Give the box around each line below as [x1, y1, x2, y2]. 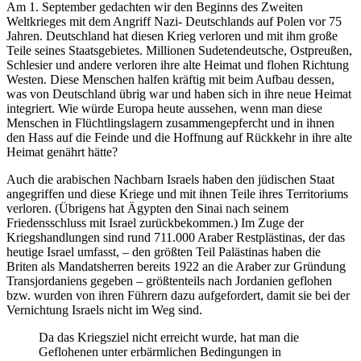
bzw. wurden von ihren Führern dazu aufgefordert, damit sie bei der [6, 288, 350, 303]
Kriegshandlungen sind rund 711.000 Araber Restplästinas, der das [6, 230, 345, 245]
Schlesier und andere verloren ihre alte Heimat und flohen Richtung [6, 58, 349, 73]
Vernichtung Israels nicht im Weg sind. [6, 303, 202, 317]
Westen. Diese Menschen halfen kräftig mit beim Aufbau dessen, [6, 73, 334, 87]
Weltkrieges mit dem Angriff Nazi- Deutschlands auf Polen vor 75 [6, 15, 342, 29]
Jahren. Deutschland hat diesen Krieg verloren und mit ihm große [6, 29, 338, 44]
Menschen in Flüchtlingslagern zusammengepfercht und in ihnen [6, 116, 334, 131]
